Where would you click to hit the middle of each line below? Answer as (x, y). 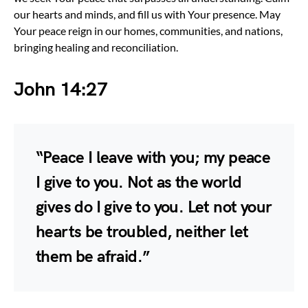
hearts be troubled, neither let (142, 232)
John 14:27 (60, 89)
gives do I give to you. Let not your (154, 207)
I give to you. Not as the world (139, 182)
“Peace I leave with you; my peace (153, 157)
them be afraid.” (93, 256)
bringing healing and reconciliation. (96, 47)
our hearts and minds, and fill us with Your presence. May (147, 14)
